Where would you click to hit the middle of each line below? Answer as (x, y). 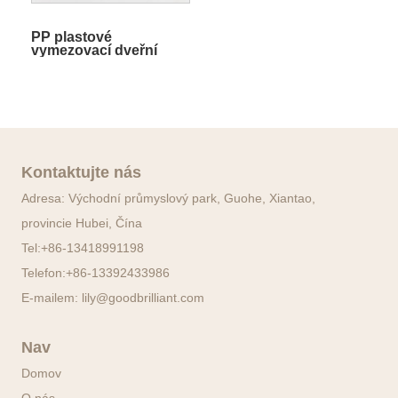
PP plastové (71, 36)
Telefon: (44, 273)
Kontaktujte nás (82, 173)
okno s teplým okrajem (107, 63)
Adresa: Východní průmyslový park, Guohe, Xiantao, (169, 199)
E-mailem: (52, 298)
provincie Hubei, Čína (82, 223)
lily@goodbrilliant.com (143, 298)
